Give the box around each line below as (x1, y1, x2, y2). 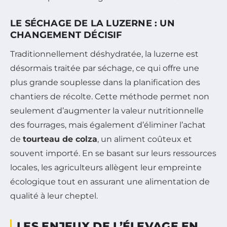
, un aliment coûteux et (97, 134, 192, 144)
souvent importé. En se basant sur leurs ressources (10, 148, 216, 158)
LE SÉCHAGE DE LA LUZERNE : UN (10, 17, 175, 29)
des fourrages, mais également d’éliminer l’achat (10, 120, 206, 130)
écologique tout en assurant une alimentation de (10, 176, 210, 186)
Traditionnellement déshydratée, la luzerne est (10, 49, 199, 59)
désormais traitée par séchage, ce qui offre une (10, 63, 199, 73)
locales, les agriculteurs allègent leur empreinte (10, 162, 202, 172)
